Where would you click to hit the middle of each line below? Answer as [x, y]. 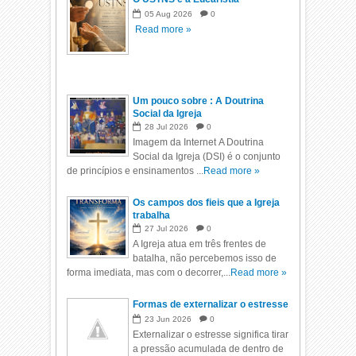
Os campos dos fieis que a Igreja [207, 203]
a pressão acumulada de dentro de [209, 349]
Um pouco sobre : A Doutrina [199, 101]
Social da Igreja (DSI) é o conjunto [207, 157]
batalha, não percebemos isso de [205, 258]
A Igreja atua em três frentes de [200, 244]
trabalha [152, 215]
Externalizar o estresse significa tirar [211, 335]
